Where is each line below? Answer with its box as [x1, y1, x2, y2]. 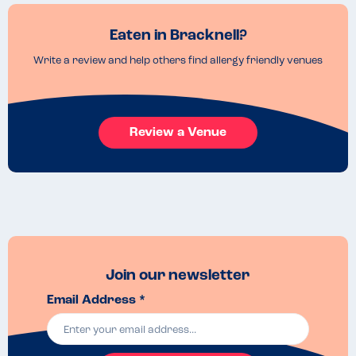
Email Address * [47, 293, 146, 307]
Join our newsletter [106, 268, 250, 284]
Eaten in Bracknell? [109, 28, 247, 44]
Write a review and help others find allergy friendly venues [33, 55, 323, 66]
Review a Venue [130, 126, 226, 139]
